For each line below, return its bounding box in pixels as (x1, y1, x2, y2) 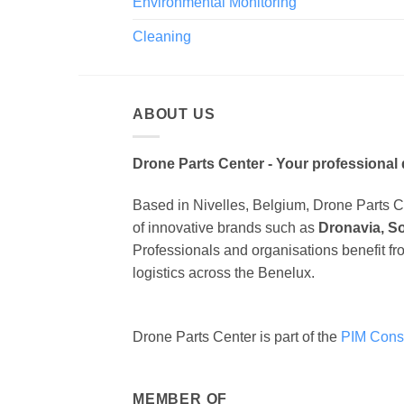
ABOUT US (133, 106, 216, 123)
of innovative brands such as (133, 219, 318, 235)
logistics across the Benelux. (133, 264, 315, 280)
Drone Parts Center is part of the (133, 328, 341, 344)
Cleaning (133, 29, 191, 45)
